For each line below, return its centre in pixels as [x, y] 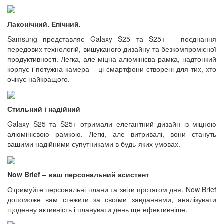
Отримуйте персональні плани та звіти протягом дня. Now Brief [112, 189]
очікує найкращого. [39, 79]
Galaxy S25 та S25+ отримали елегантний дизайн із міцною [112, 124]
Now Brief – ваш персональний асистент [78, 174]
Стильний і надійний [44, 109]
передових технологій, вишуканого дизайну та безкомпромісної [112, 49]
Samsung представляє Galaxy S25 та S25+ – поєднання [112, 39]
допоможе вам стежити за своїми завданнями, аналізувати [112, 199]
